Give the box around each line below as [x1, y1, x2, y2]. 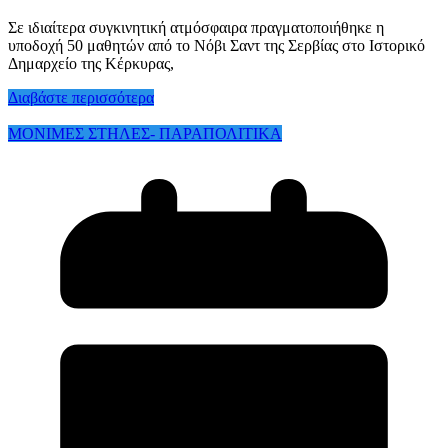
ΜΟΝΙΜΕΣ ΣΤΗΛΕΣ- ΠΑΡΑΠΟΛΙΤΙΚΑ [8, 124, 282, 142]
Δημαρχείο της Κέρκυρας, [8, 54, 174, 72]
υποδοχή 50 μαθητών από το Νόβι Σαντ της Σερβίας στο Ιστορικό [8, 36, 425, 54]
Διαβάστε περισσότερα [8, 88, 154, 106]
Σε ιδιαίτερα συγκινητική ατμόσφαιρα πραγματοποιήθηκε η [8, 18, 384, 36]
